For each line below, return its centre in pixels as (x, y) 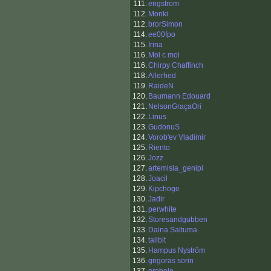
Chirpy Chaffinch (176, 66)
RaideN (161, 86)
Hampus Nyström (177, 251)
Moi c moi (164, 55)
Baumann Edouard (179, 96)
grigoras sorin (171, 261)
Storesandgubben (178, 220)
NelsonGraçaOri (175, 107)
